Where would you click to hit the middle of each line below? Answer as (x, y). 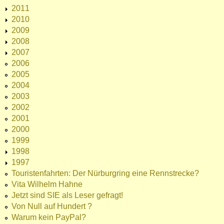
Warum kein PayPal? (49, 217)
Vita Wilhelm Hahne (47, 184)
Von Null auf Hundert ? (52, 206)
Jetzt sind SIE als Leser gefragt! (67, 195)
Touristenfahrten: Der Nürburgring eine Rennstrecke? (105, 173)
